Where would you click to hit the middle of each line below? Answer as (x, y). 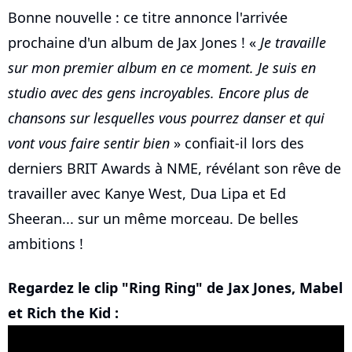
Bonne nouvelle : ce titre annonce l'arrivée (148, 18)
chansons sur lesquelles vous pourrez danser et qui (166, 118)
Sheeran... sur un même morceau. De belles (153, 219)
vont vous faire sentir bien (89, 143)
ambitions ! (46, 244)
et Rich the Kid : (63, 313)
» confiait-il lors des (237, 143)
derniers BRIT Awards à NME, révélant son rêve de (174, 169)
